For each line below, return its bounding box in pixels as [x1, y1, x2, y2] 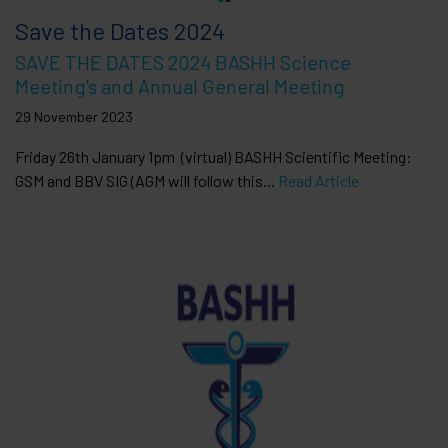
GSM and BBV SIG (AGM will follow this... [15, 170, 278, 190]
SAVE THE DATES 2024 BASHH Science [15, 49, 351, 74]
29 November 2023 [15, 107, 133, 125]
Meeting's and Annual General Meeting [15, 73, 345, 98]
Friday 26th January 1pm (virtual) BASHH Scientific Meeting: [15, 146, 412, 166]
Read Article [278, 170, 359, 190]
